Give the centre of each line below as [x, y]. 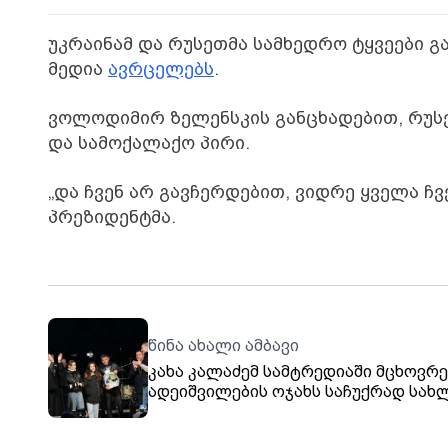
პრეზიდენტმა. [112, 216]
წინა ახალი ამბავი [223, 345]
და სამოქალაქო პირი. [149, 142]
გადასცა [182, 411]
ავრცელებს [161, 68]
